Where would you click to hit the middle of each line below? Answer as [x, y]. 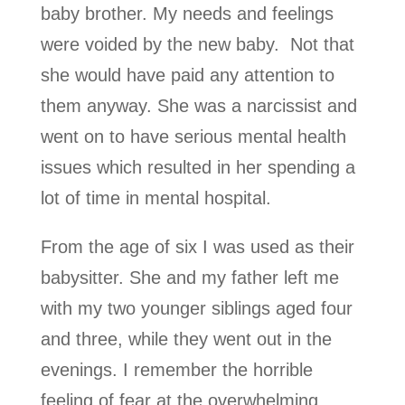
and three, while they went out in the [186, 339]
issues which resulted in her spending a [198, 167]
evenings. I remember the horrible [176, 369]
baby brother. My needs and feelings [187, 13]
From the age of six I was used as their [197, 246]
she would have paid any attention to [187, 75]
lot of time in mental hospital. [155, 198]
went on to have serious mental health [193, 136]
